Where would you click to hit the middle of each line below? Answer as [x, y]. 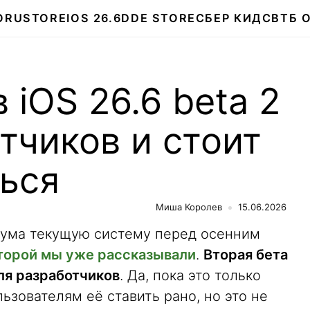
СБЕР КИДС [234, 18]
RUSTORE [36, 18]
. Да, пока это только [190, 275]
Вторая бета [246, 255]
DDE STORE [158, 18]
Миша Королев [189, 207]
